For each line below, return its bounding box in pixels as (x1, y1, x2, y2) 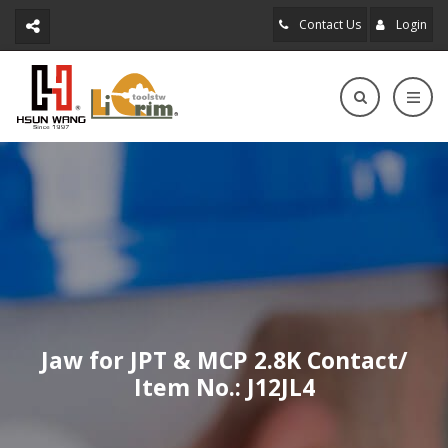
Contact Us (296, 16, 361, 33)
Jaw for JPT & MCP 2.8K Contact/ (40, 344, 408, 376)
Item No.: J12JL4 (133, 371, 315, 403)
